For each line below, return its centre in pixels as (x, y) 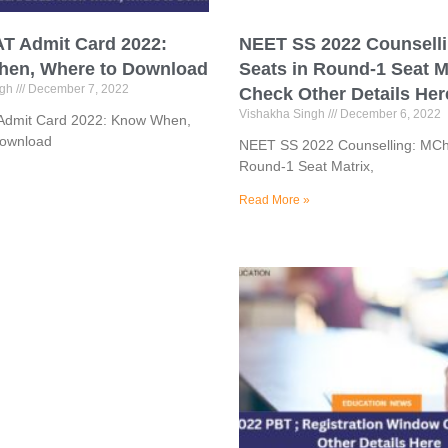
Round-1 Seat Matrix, (306, 166)
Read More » (274, 200)
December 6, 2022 (389, 114)
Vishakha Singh (283, 114)
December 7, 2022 (76, 89)
